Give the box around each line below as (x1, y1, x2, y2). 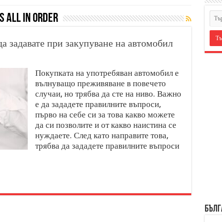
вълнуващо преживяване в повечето (35, 78, 166, 88)
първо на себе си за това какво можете (35, 110, 175, 119)
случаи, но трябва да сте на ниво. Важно (35, 89, 181, 99)
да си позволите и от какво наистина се (35, 120, 176, 130)
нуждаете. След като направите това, (35, 130, 168, 140)
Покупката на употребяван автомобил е (35, 68, 179, 78)
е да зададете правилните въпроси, (35, 99, 161, 109)
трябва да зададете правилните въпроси (35, 141, 179, 151)
